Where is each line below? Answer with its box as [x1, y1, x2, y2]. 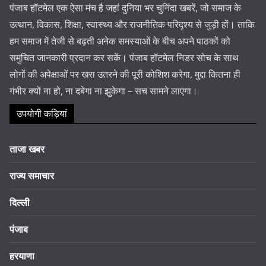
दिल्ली [9, 195, 30, 209]
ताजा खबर [9, 142, 45, 156]
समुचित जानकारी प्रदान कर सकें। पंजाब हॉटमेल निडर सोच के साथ [9, 50, 239, 64]
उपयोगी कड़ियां [17, 106, 67, 120]
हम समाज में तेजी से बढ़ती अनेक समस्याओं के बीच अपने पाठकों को [9, 34, 230, 47]
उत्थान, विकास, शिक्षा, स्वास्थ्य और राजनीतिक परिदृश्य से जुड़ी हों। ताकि [9, 17, 255, 31]
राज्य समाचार [9, 169, 54, 182]
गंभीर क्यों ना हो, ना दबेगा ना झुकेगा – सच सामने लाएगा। [9, 84, 198, 97]
